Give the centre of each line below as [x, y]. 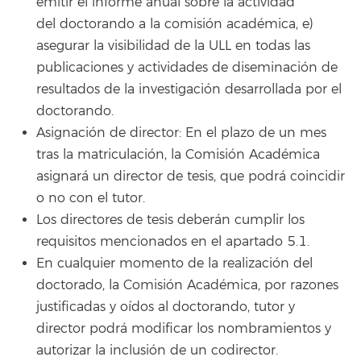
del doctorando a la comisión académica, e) [175, 24]
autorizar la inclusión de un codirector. [157, 350]
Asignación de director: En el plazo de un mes [181, 133]
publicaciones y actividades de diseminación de [187, 67]
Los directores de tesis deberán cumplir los [170, 220]
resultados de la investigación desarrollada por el [189, 89]
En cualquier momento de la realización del [174, 263]
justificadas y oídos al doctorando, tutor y [166, 307]
